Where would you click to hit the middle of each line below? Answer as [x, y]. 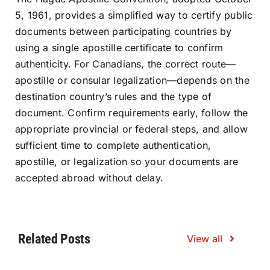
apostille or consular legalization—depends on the [132, 80]
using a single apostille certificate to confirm [119, 47]
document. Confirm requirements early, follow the [132, 112]
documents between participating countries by [124, 31]
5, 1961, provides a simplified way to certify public [134, 15]
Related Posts [54, 239]
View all [205, 238]
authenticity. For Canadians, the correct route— [126, 64]
